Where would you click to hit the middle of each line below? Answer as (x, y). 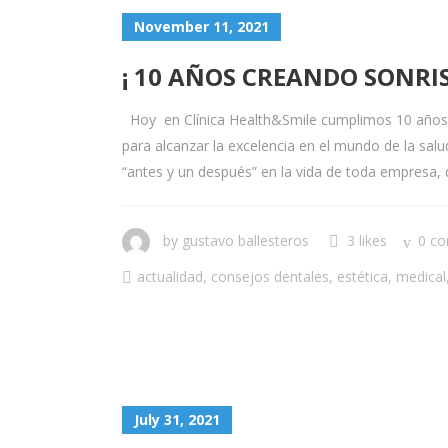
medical (421, 276)
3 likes (367, 240)
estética (362, 276)
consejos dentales (270, 276)
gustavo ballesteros (245, 240)
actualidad (170, 276)
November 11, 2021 (201, 26)
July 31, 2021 (177, 419)
